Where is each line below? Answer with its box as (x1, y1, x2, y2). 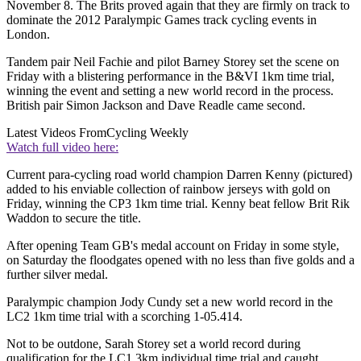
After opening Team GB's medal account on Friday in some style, (6, 238, 339, 252)
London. (6, 27, 50, 41)
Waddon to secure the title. (6, 210, 141, 225)
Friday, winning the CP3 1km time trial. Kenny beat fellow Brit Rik (6, 196, 350, 210)
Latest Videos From (6, 125, 106, 139)
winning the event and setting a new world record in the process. (6, 83, 334, 98)
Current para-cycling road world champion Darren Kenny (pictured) (6, 167, 352, 181)
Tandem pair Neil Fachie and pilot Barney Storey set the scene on (6, 54, 339, 68)
